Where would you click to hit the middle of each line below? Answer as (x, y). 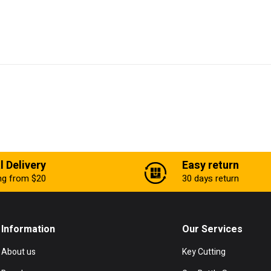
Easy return (211, 165)
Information (28, 229)
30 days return (211, 178)
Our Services (213, 229)
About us (18, 252)
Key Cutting (204, 252)
